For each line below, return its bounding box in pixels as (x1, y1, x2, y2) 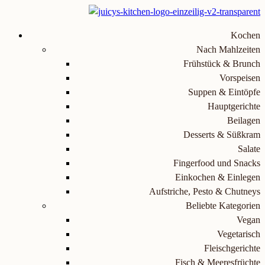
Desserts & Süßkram (183, 130, 260, 140)
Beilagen (227, 115, 260, 125)
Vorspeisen (219, 73, 260, 83)
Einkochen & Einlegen (175, 172, 260, 182)
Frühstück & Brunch (183, 59, 260, 69)
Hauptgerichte (208, 101, 260, 111)
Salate (238, 144, 260, 154)
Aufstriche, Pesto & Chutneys (149, 186, 260, 196)
